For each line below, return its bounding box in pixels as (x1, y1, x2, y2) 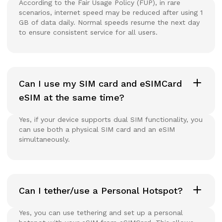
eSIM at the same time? (19, 92, 124, 103)
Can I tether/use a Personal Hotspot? (19, 185, 183, 196)
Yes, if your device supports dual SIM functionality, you (19, 115, 203, 123)
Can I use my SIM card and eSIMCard (19, 78, 182, 89)
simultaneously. (19, 135, 70, 143)
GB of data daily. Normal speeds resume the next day (19, 18, 200, 26)
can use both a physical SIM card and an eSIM (19, 125, 175, 133)
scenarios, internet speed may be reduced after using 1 (19, 8, 203, 16)
